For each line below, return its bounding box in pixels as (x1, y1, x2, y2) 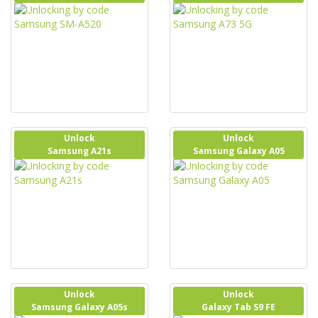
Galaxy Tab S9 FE (202, 301, 275, 313)
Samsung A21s (48, 145, 111, 157)
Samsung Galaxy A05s (31, 301, 128, 313)
